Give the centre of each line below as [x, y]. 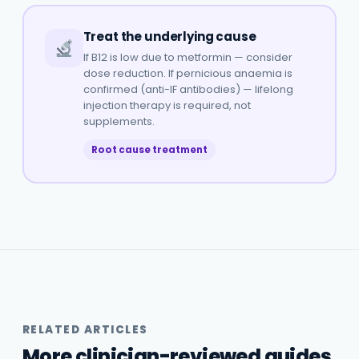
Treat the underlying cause [169, 36]
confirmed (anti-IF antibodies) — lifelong [188, 89]
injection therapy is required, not [167, 105]
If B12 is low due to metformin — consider [188, 57]
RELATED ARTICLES [85, 330]
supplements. [119, 121]
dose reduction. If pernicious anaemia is [188, 73]
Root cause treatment [149, 149]
